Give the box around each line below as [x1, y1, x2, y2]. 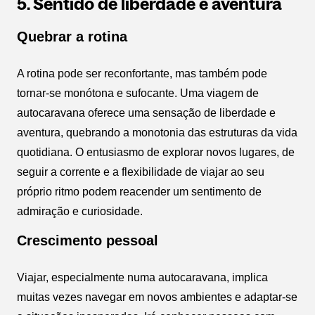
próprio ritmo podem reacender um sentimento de [17, 186, 262, 198]
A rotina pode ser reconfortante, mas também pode [17, 67, 267, 80]
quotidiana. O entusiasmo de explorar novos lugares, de [17, 146, 295, 159]
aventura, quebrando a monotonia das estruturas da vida [17, 127, 297, 139]
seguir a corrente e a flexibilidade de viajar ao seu [17, 166, 264, 179]
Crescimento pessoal [17, 233, 158, 249]
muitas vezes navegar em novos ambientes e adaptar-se [17, 291, 297, 304]
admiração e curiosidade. [17, 205, 143, 218]
